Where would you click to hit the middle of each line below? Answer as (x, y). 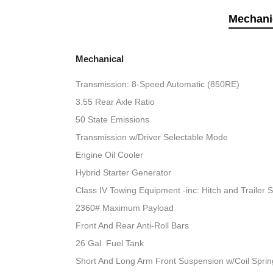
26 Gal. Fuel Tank (110, 243)
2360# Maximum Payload (125, 208)
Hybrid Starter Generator (124, 173)
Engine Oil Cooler (110, 155)
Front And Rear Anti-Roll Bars (133, 226)
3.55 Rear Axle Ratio (115, 102)
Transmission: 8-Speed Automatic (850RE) (158, 84)
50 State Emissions (113, 120)
